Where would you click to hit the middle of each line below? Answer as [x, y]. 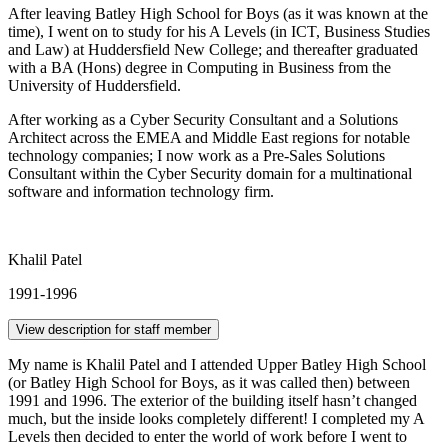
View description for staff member [113, 329]
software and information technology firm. [141, 191]
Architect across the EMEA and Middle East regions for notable [209, 137]
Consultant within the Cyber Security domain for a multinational [210, 173]
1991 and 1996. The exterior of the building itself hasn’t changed [212, 400]
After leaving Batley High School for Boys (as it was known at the [218, 13]
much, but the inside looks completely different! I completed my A [216, 418]
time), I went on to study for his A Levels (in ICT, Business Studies [219, 31]
